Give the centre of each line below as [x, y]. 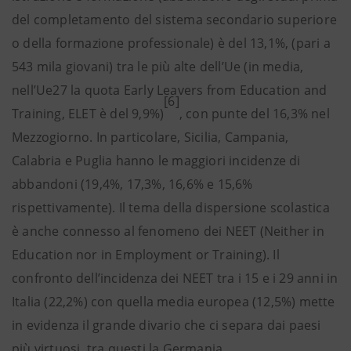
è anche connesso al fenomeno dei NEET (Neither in [168, 231]
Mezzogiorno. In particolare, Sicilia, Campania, [150, 137]
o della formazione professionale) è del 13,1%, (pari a [171, 43]
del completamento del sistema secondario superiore [175, 20]
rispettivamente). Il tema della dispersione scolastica [171, 208]
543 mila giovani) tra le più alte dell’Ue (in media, [158, 67]
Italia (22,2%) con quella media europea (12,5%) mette [174, 302]
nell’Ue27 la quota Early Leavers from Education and [170, 90]
